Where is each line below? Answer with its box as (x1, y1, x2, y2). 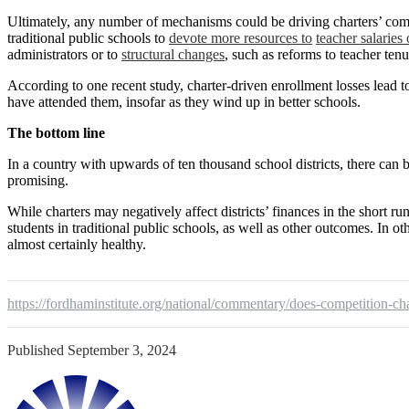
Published (7, 342, 68, 359)
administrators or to (7, 47, 121, 63)
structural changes (121, 47, 225, 63)
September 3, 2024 (68, 342, 176, 359)
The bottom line (7, 125, 105, 142)
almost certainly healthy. (7, 236, 146, 253)
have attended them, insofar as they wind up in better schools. (7, 94, 361, 110)
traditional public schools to (7, 30, 169, 47)
